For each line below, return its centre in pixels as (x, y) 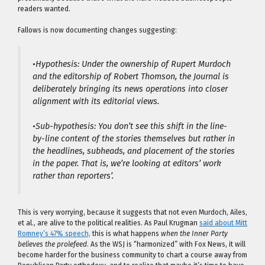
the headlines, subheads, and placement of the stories (134, 151)
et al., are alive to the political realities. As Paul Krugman (109, 223)
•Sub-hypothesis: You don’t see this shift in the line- (130, 127)
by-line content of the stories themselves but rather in (134, 139)
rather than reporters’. (73, 176)
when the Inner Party (194, 233)
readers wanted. (44, 9)
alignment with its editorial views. (96, 101)
